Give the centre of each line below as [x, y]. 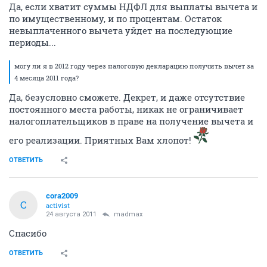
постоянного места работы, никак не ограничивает [126, 109]
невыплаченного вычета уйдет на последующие [121, 30]
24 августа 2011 [71, 214]
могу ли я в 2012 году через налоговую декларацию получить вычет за [134, 66]
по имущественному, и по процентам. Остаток [115, 18]
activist [58, 205]
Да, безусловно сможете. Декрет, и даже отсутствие [127, 97]
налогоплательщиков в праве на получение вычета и [131, 121]
